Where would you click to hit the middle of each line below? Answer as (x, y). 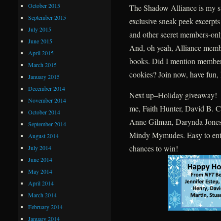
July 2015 (40, 29)
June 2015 (40, 41)
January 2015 (44, 76)
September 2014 (47, 124)
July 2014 (40, 147)
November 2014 (47, 100)
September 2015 (47, 17)
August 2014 (44, 135)
